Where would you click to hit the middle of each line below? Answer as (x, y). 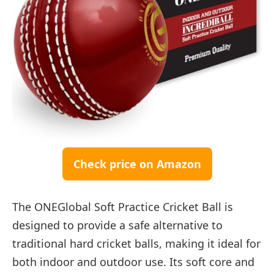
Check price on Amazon (137, 164)
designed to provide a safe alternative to (117, 225)
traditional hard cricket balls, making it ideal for (136, 243)
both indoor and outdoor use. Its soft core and (133, 261)
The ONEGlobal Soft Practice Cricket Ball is (123, 206)
